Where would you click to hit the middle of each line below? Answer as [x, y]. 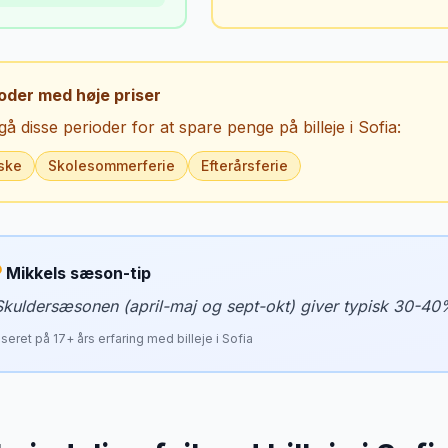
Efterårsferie [244, 165]
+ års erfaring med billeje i [144, 338]
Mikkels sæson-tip [78, 273]
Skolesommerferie [111, 165]
